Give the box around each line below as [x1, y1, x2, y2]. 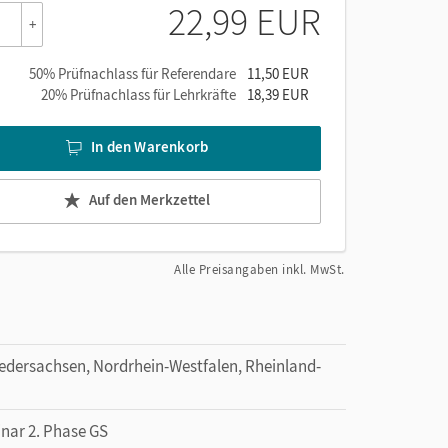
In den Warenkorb [91, 137, 209, 157]
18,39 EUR [247, 84, 309, 104]
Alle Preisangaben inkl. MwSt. [174, 260, 345, 278]
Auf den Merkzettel [89, 190, 210, 210]
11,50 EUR [247, 63, 309, 83]
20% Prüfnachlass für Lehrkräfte [41, 84, 236, 104]
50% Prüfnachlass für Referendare [29, 63, 236, 83]
